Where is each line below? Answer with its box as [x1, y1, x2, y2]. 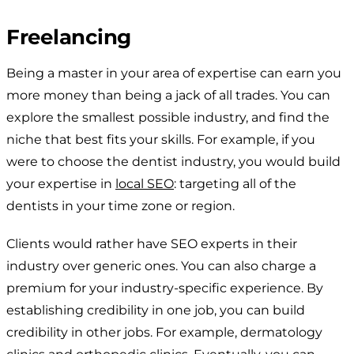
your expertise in [6, 175, 115, 191]
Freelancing [6, 24, 132, 50]
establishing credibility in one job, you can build [6, 302, 305, 318]
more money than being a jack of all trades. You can [6, 87, 330, 103]
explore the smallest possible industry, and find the [6, 109, 330, 125]
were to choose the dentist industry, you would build [6, 153, 341, 169]
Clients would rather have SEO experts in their [6, 235, 297, 251]
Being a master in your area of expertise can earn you [6, 65, 341, 81]
